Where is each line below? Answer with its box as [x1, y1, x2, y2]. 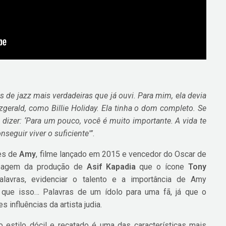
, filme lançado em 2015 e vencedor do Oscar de [36, 149, 206, 159]
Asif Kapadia [86, 162, 136, 172]
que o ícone [135, 162, 188, 172]
